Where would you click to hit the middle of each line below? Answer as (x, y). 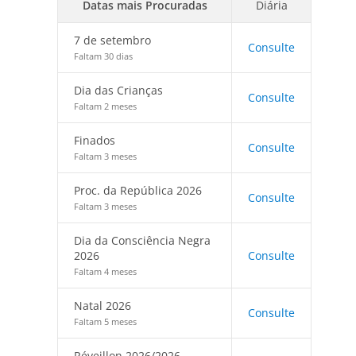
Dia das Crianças (118, 90)
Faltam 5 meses (105, 321)
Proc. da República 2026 (138, 190)
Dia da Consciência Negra (142, 240)
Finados (95, 140)
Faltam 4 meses (105, 271)
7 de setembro (112, 40)
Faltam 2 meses (105, 106)
